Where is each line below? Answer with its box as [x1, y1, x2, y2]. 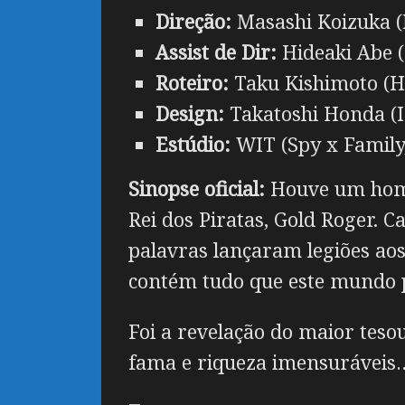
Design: [155, 100, 224, 127]
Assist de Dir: [155, 39, 282, 66]
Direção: [155, 8, 231, 35]
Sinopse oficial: [128, 175, 265, 202]
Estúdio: [155, 131, 236, 158]
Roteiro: [155, 70, 234, 97]
